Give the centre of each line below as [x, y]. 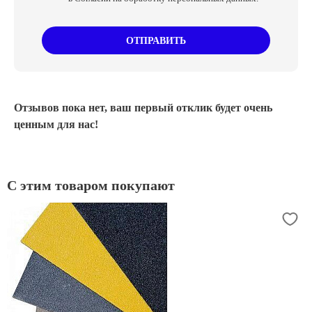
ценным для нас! [56, 124]
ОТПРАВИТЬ [156, 40]
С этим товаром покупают [91, 185]
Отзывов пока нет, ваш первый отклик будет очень [143, 108]
